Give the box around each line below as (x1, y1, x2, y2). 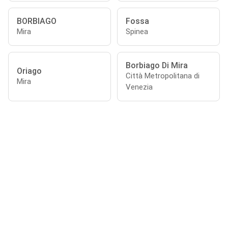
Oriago (17, 66, 42, 76)
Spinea (126, 27, 148, 36)
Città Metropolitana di (126, 71, 199, 80)
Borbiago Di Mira (126, 61, 188, 70)
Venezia (126, 82, 153, 92)
